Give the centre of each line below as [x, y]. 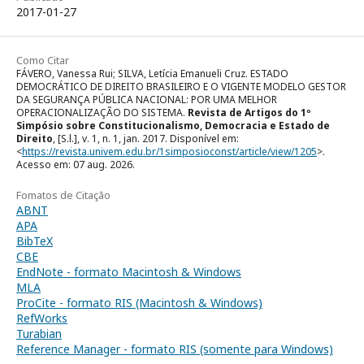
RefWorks [42, 318]
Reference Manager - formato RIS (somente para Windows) [175, 349]
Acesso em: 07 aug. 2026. [76, 165]
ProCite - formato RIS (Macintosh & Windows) [139, 303]
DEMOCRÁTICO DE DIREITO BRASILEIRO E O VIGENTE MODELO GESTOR [181, 87]
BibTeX [35, 241]
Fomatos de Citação [63, 195]
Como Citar [43, 61]
